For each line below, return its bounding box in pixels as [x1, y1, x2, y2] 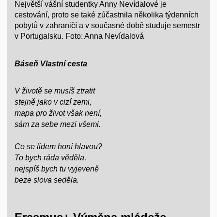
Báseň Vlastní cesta [15, 59, 87, 68]
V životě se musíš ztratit [15, 87, 95, 95]
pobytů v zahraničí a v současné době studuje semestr [15, 21, 200, 30]
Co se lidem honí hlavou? [15, 142, 102, 151]
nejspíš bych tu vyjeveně [15, 165, 99, 173]
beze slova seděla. [15, 176, 79, 185]
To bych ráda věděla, [15, 154, 86, 162]
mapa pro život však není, [15, 109, 102, 118]
